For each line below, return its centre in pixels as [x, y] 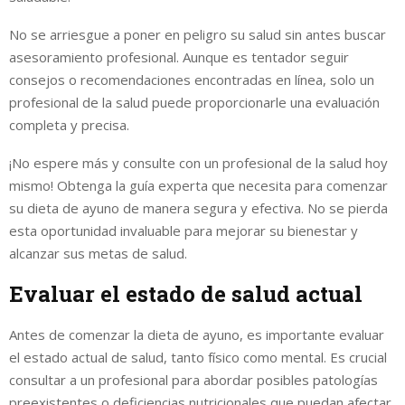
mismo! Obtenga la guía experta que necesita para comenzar [198, 185]
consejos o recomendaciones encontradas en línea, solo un [192, 79]
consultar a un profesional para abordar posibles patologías [193, 379]
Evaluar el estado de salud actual [186, 293]
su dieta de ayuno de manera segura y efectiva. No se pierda [198, 207]
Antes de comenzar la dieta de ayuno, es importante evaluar [197, 334]
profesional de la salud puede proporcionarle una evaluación [194, 102]
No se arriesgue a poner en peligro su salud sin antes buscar [198, 34]
